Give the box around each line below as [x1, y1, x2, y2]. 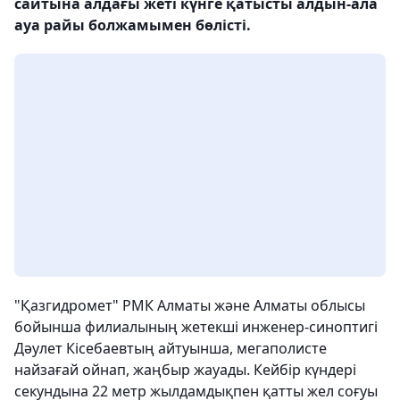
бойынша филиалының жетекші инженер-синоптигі [14, 317, 378, 337]
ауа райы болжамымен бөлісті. [14, 15, 251, 35]
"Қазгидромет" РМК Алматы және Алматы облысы [14, 296, 365, 315]
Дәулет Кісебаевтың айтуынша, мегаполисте [14, 338, 327, 358]
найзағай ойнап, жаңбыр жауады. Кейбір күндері [14, 360, 356, 379]
